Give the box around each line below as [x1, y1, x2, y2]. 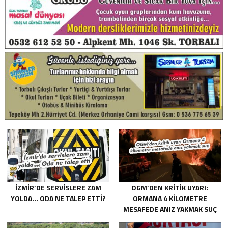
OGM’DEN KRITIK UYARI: [131, 182, 209, 193]
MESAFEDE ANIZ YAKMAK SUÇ [123, 203, 217, 214]
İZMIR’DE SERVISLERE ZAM [15, 182, 101, 193]
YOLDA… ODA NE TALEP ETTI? [10, 192, 106, 204]
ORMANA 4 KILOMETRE [132, 192, 207, 204]
